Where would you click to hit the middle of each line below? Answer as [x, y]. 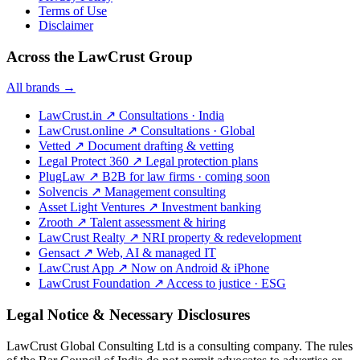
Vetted [56, 146]
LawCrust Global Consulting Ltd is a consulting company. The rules [180, 346]
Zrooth [57, 223]
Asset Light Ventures [93, 207]
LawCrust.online [83, 131]
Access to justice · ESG [226, 284]
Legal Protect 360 [85, 162]
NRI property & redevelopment [222, 238]
